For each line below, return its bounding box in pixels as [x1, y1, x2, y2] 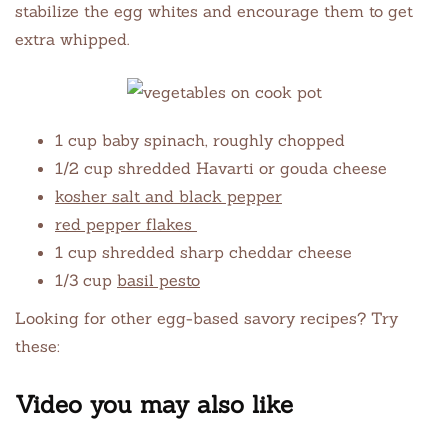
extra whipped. [15, 29, 129, 49]
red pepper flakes [55, 214, 197, 234]
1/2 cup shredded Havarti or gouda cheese [55, 158, 387, 178]
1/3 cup [55, 270, 117, 290]
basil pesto [117, 270, 200, 290]
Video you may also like [15, 389, 293, 420]
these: [15, 336, 60, 356]
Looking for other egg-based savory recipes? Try [15, 308, 398, 328]
